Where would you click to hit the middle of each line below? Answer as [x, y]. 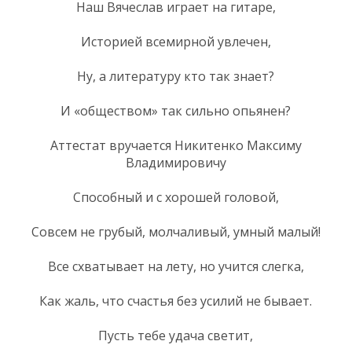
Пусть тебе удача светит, [176, 335]
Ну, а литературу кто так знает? [176, 76]
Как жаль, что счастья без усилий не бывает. [176, 301]
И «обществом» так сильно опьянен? [176, 110]
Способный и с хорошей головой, [176, 197]
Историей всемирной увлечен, [176, 41]
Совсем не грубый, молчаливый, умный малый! [176, 231]
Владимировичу [176, 162]
